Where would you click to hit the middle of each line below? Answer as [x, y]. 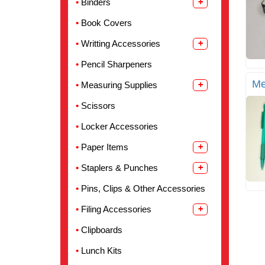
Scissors [98, 106]
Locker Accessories [119, 127]
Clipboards [102, 230]
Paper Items [105, 147]
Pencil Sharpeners [117, 64]
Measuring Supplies [119, 85]
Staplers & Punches [119, 168]
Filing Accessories [116, 209]
